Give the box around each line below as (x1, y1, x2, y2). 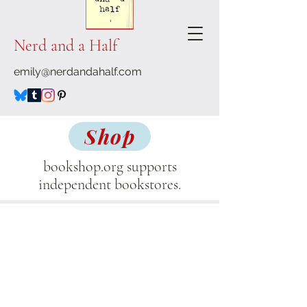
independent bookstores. (38, 175, 181, 193)
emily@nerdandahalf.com (14, 65, 142, 78)
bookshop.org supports (42, 158, 177, 175)
